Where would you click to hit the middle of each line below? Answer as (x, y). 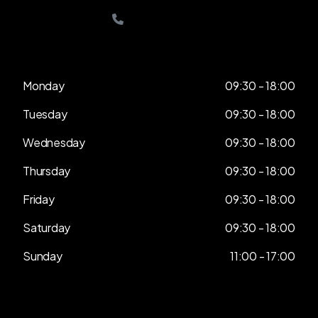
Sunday (43, 256)
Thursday (47, 170)
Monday (44, 85)
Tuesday (45, 114)
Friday (39, 199)
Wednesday (54, 142)
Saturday (47, 227)
